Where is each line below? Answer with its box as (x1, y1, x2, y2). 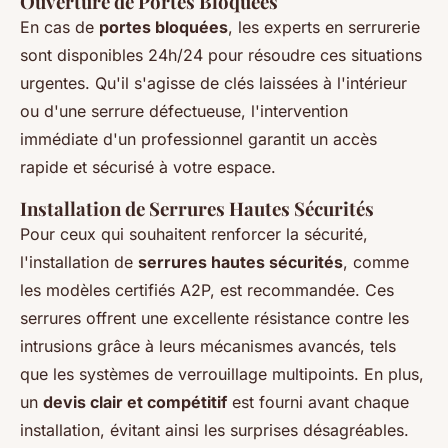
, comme (343, 252, 409, 272)
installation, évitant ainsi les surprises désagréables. (20, 420, 409, 440)
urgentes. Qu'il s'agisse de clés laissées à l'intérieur (20, 73, 407, 93)
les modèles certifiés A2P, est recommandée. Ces (20, 280, 394, 300)
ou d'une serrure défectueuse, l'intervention (20, 101, 348, 121)
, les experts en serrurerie (228, 17, 420, 37)
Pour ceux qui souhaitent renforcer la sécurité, (20, 224, 368, 244)
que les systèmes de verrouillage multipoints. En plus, (20, 364, 424, 384)
